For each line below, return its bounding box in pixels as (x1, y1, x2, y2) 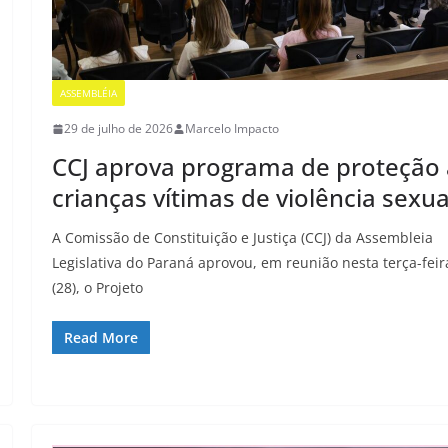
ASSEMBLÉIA (60, 86, 118, 101)
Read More (64, 328, 139, 348)
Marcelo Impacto (185, 120, 280, 138)
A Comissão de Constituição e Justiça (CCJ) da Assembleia (52, 228, 434, 248)
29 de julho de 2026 (64, 120, 174, 138)
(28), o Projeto (52, 278, 144, 298)
